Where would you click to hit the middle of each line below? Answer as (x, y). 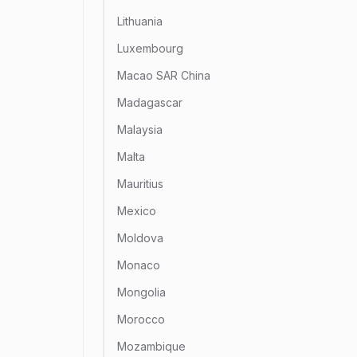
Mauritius (140, 184)
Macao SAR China (164, 75)
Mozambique (151, 346)
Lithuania (140, 21)
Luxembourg (150, 48)
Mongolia (141, 292)
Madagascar (150, 102)
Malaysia (140, 129)
